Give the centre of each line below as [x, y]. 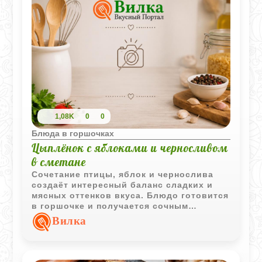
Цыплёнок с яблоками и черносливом [130, 148]
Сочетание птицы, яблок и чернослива [123, 174]
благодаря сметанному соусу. [101, 216]
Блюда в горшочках [73, 133]
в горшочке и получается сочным [110, 206]
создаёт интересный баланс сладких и [123, 185]
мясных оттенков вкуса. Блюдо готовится [130, 195]
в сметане [59, 162]
